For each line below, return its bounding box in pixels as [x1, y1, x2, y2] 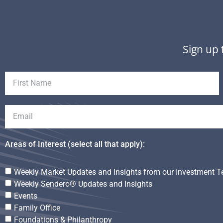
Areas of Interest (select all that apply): [5, 139, 145, 149]
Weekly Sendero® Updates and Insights [14, 179, 152, 189]
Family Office [14, 203, 60, 213]
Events [14, 191, 37, 201]
